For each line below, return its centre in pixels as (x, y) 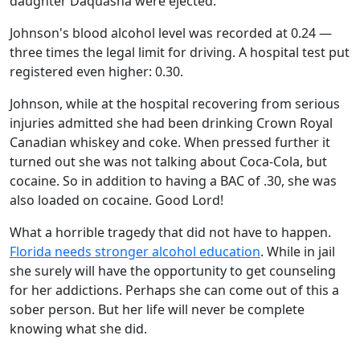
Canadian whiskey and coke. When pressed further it (170, 142)
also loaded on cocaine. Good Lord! (117, 200)
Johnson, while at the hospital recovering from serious (175, 104)
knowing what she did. (78, 329)
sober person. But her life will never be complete (157, 309)
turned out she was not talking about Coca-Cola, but (168, 162)
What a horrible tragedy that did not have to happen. (170, 232)
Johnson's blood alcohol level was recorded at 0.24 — (171, 33)
